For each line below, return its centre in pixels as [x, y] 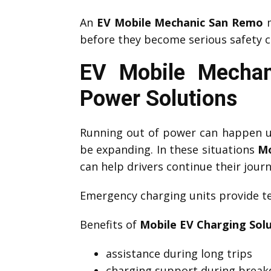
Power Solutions [158, 98]
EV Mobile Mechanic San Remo [180, 22]
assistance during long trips [179, 253]
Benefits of [110, 224]
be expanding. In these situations [169, 149]
